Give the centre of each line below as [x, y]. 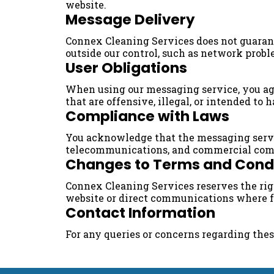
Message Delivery [130, 20]
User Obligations [126, 68]
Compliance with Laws [147, 117]
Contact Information [140, 213]
